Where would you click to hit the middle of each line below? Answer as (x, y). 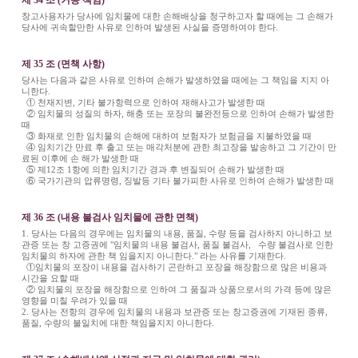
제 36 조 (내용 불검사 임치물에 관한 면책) (109, 217)
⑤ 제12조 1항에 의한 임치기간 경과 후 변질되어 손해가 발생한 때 (154, 169)
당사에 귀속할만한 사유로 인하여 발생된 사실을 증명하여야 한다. (149, 27)
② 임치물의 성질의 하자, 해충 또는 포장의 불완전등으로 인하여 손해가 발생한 (177, 113)
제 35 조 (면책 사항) (63, 64)
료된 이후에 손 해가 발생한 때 (81, 158)
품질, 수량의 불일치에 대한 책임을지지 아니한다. (117, 322)
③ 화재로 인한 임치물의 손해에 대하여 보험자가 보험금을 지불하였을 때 (167, 135)
